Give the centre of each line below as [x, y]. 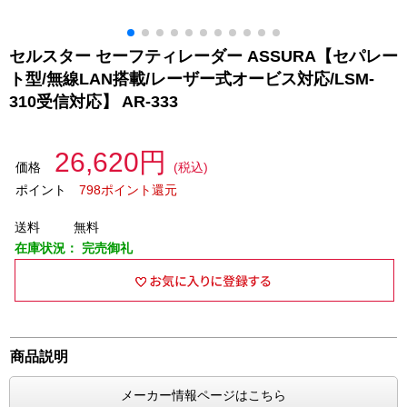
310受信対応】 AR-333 [96, 102]
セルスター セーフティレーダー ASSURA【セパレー [203, 56]
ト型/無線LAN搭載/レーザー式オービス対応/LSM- [192, 79]
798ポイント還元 [128, 190]
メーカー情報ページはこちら [203, 395]
